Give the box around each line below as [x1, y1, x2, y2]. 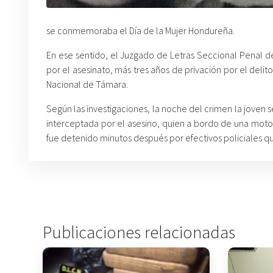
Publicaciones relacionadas [43, 221, 235, 243]
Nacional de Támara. [46, 78, 128, 90]
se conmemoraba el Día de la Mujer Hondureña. [46, 24, 235, 37]
